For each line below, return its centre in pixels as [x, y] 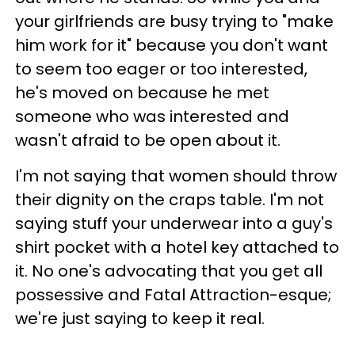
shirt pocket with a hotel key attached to [177, 247]
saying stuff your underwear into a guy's [174, 223]
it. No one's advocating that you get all [169, 271]
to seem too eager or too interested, [161, 69]
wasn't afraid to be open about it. [148, 140]
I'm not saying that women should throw [176, 176]
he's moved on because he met [142, 92]
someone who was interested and [152, 116]
